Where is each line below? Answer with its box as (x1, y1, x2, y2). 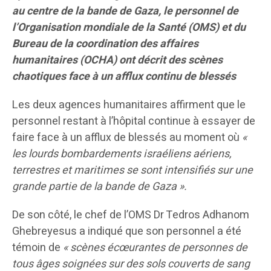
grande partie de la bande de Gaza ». (12, 178, 187, 195)
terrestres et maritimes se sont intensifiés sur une (12, 162, 253, 179)
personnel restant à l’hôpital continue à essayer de (12, 113, 255, 130)
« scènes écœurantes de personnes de (60, 240, 247, 256)
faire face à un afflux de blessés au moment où (12, 129, 242, 146)
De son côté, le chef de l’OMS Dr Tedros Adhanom (12, 207, 249, 224)
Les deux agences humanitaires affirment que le (12, 97, 246, 114)
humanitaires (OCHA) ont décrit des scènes (12, 52, 223, 69)
